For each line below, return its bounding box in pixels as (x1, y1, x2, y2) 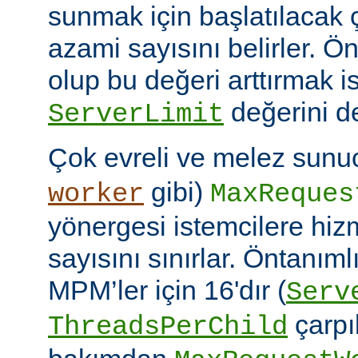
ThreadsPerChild (48, 311, 288, 342)
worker (48, 178, 144, 209)
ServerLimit (48, 98, 224, 129)
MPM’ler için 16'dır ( (48, 274, 286, 305)
